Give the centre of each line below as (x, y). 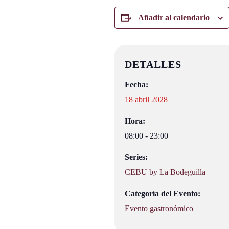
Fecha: (136, 85)
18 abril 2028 (146, 99)
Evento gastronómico (159, 208)
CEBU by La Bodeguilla (165, 172)
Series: (136, 157)
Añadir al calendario (174, 18)
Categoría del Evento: (163, 193)
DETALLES (153, 64)
